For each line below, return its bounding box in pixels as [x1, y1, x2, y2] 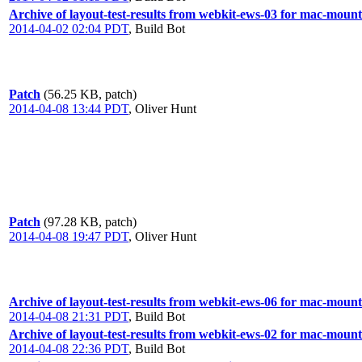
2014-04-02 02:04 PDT [9, 22, 128, 36]
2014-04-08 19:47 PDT [9, 229, 128, 243]
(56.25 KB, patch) [44, 87, 137, 101]
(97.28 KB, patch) [44, 215, 137, 229]
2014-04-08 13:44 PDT [9, 102, 128, 116]
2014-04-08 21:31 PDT [9, 309, 128, 323]
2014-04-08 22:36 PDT [9, 342, 128, 356]
